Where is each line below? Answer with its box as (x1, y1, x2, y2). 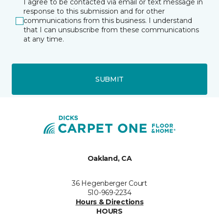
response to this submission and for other (23, 7, 165, 16)
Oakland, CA (87, 154, 132, 163)
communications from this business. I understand (23, 16, 192, 25)
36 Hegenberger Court (72, 179, 147, 188)
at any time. (23, 35, 64, 44)
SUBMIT (95, 74, 124, 84)
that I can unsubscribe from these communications (23, 25, 199, 34)
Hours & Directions (75, 197, 144, 206)
